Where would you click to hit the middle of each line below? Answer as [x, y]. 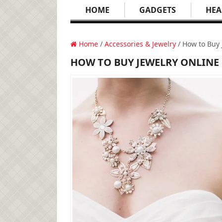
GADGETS [158, 10]
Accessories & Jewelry [140, 44]
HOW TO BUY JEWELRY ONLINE [145, 62]
